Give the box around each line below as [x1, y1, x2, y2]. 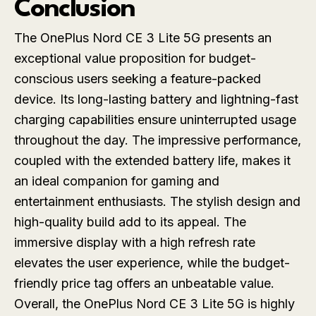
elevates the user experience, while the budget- [14, 255, 290, 271]
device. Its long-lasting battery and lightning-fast [14, 92, 298, 107]
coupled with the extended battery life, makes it [14, 153, 291, 169]
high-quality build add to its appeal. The [14, 214, 246, 230]
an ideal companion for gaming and [14, 174, 219, 189]
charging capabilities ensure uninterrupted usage [14, 112, 296, 128]
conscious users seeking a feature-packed [14, 71, 261, 87]
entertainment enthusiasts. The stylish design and [14, 194, 300, 209]
